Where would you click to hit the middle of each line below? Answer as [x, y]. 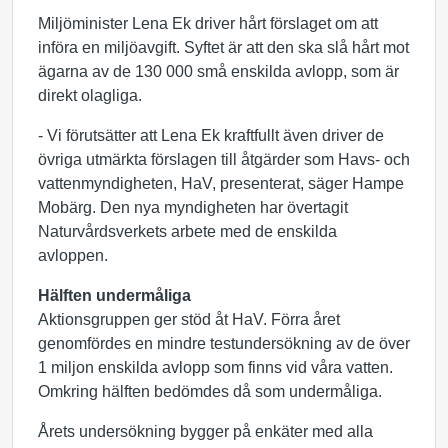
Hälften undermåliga [114, 295]
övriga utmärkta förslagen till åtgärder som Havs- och [224, 159]
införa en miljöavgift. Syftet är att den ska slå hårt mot [223, 47]
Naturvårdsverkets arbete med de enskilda [187, 231]
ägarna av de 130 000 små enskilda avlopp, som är [218, 71]
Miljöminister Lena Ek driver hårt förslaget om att [208, 23]
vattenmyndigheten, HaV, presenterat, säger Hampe [221, 183]
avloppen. [73, 255]
